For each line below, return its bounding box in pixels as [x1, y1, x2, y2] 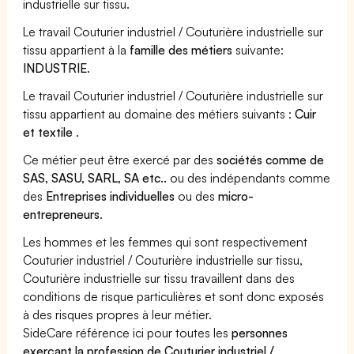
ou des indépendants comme [167, 169, 331, 186]
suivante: [232, 41, 284, 58]
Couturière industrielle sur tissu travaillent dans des [23, 269, 296, 286]
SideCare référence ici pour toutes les [23, 324, 232, 341]
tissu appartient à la [23, 41, 130, 58]
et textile [23, 123, 77, 140]
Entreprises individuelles [46, 187, 175, 204]
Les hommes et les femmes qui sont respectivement [23, 233, 308, 250]
